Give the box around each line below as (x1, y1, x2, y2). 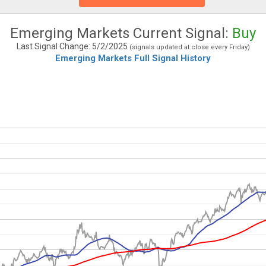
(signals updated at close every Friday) (127, 43, 250, 51)
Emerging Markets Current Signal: (10, 25, 232, 42)
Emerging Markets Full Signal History (55, 53, 211, 64)
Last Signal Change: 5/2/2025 (16, 42, 128, 51)
